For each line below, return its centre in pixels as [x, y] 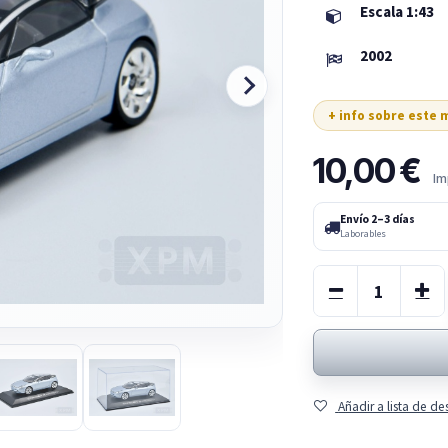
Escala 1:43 [397, 11]
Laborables [363, 233]
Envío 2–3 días [378, 219]
